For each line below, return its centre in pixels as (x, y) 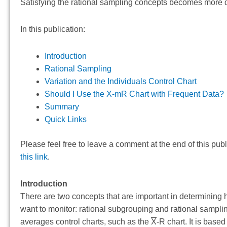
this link (34, 157)
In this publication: (53, 29)
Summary (62, 107)
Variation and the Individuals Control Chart (121, 82)
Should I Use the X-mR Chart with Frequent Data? (134, 94)
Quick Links (66, 120)
